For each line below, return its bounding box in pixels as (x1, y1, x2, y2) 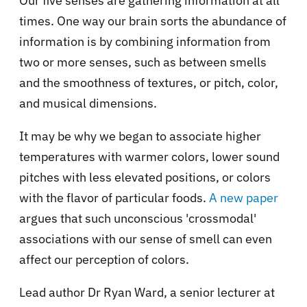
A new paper (206, 190, 278, 206)
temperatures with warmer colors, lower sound (19, 149, 280, 165)
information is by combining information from (19, 34, 271, 50)
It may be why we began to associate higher (19, 128, 261, 145)
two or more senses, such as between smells (19, 54, 267, 71)
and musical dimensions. (19, 95, 157, 112)
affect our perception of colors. (19, 251, 189, 268)
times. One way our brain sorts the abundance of (19, 13, 286, 29)
